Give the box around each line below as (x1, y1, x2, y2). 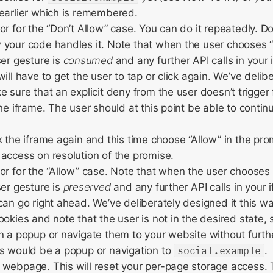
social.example (177, 244, 261, 257)
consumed (63, 54, 113, 66)
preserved (63, 181, 111, 193)
